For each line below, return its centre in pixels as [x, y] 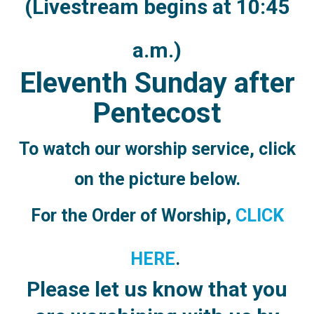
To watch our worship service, [138, 149]
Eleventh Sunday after [157, 83]
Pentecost [157, 114]
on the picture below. [157, 179]
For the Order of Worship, [131, 216]
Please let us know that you [157, 289]
